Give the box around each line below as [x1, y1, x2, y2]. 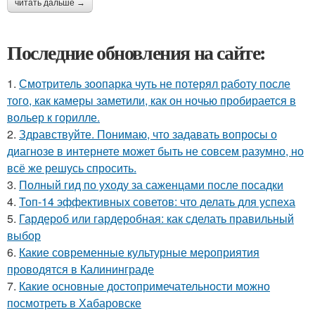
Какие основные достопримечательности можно [19, 277, 270, 294]
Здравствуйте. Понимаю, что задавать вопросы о [19, 125, 277, 142]
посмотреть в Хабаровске [7, 294, 141, 311]
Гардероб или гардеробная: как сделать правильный [19, 210, 294, 226]
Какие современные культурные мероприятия [19, 243, 259, 260]
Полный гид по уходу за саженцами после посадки [19, 176, 283, 193]
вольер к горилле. [7, 108, 100, 125]
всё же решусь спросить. [7, 159, 136, 176]
